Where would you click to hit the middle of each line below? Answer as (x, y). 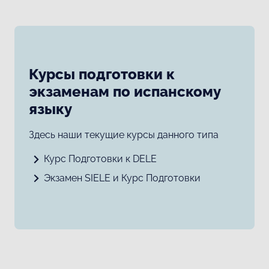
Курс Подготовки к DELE (100, 159)
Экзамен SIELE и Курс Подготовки (122, 178)
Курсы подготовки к (102, 74)
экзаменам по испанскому (125, 92)
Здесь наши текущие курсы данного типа (124, 134)
